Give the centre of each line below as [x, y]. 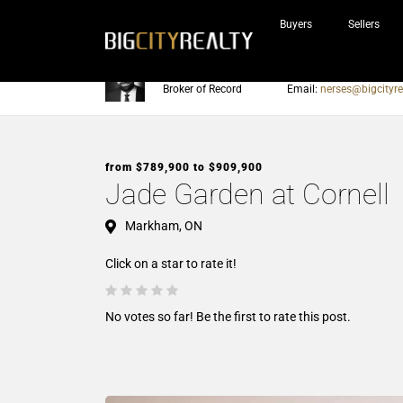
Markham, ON [164, 226]
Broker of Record [202, 89]
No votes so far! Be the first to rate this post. [228, 317]
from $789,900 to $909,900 [184, 167]
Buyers [296, 24]
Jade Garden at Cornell [247, 194]
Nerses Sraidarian [207, 75]
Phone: [305, 75]
